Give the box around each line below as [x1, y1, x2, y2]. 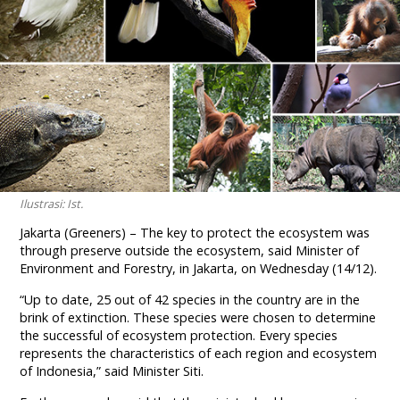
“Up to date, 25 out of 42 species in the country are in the [20, 290, 361, 308]
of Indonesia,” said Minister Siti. [20, 362, 204, 379]
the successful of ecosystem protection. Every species [20, 326, 338, 344]
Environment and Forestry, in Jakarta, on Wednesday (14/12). [20, 259, 378, 277]
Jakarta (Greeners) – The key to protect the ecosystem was [20, 223, 371, 241]
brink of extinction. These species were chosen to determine [20, 308, 377, 326]
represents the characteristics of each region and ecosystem [20, 344, 378, 362]
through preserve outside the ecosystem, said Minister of [20, 241, 360, 259]
